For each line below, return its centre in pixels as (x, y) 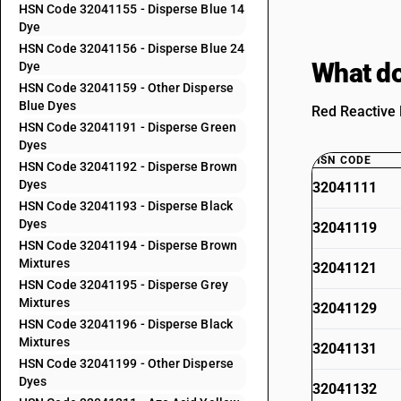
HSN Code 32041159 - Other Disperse (126, 88)
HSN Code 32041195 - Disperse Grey (124, 285)
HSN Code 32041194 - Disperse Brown (128, 245)
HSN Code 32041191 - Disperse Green (128, 127)
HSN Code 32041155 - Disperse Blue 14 (132, 9)
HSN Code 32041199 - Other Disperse (126, 363)
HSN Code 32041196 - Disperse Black (126, 324)
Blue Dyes (47, 106)
